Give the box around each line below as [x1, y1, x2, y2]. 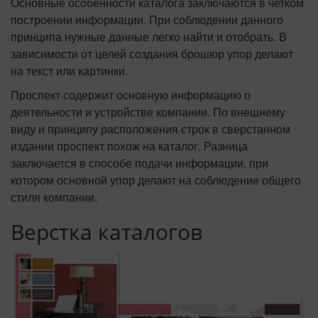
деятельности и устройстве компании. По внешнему [11, 103, 285, 120]
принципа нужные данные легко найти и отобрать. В [11, 28, 287, 45]
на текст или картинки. [11, 62, 128, 79]
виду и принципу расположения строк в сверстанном [11, 120, 290, 137]
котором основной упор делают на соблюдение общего [11, 171, 301, 188]
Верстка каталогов [11, 216, 202, 246]
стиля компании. [11, 188, 97, 205]
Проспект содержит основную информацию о [11, 86, 251, 103]
